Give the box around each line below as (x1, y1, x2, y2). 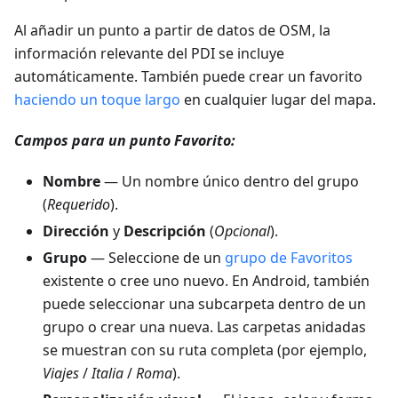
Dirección (43, 221, 109, 241)
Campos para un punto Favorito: (14, 131, 235, 150)
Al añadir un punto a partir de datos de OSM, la (14, 20, 330, 40)
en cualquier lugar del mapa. (180, 90, 376, 109)
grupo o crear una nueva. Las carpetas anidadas (43, 317, 366, 337)
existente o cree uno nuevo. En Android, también (43, 271, 370, 291)
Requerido (47, 195, 110, 214)
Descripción (123, 221, 206, 241)
